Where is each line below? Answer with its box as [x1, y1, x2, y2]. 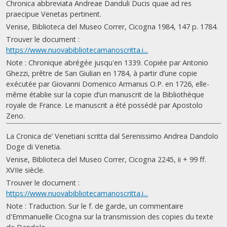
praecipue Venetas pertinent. [6, 9, 101, 19]
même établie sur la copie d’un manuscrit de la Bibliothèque [6, 90, 204, 99]
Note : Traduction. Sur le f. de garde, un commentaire [6, 201, 183, 211]
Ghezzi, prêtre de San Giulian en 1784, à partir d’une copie [6, 68, 197, 78]
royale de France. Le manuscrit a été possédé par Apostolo [6, 100, 203, 110]
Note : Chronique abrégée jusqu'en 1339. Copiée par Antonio [6, 58, 208, 67]
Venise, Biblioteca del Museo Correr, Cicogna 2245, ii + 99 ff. [6, 155, 206, 164]
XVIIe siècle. [6, 165, 45, 175]
